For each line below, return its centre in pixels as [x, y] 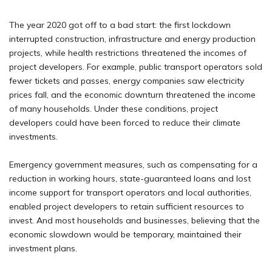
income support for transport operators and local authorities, [130, 192]
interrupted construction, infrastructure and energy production [132, 39]
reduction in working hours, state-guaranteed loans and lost [130, 178]
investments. [33, 136]
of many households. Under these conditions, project [114, 108]
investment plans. [43, 248]
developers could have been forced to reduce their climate [125, 122]
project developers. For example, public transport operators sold [136, 66]
